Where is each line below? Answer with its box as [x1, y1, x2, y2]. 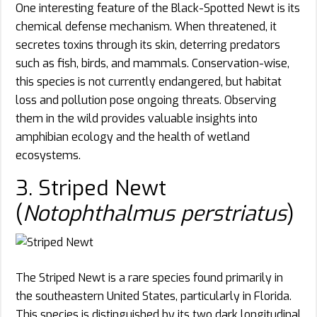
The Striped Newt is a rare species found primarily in [16, 270, 283, 285]
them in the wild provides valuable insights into [16, 110, 258, 126]
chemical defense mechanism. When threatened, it [16, 18, 277, 34]
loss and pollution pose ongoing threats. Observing [16, 92, 277, 108]
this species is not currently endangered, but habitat [16, 74, 282, 89]
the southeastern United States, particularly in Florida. [16, 288, 292, 304]
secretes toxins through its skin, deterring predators [16, 37, 280, 52]
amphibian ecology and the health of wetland [16, 129, 250, 144]
